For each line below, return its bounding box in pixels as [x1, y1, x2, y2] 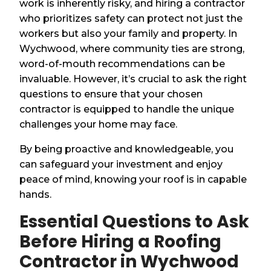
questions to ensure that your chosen [19, 88, 203, 100]
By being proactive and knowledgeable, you [19, 143, 234, 155]
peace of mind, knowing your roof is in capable [19, 173, 247, 185]
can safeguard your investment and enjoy [19, 158, 223, 170]
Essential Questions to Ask [19, 209, 250, 233]
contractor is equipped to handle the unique [19, 103, 235, 115]
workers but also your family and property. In [19, 27, 238, 39]
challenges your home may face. [19, 118, 178, 130]
